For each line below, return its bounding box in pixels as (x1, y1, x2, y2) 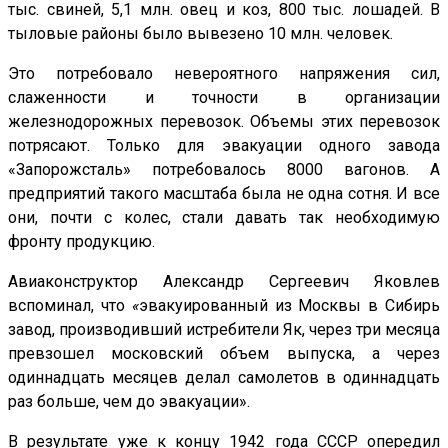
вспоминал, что (8, 296, 132, 316)
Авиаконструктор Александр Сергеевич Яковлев (8, 272, 440, 292)
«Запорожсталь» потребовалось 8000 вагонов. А (8, 160, 440, 180)
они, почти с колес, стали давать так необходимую (8, 208, 440, 228)
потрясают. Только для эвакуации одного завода (8, 136, 440, 156)
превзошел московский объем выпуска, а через (8, 344, 440, 364)
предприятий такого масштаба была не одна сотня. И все (8, 184, 440, 204)
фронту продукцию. (8, 232, 155, 252)
